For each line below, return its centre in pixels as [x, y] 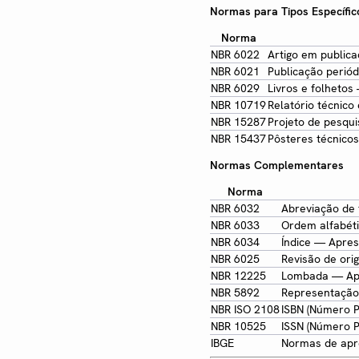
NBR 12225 [238, 276]
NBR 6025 [235, 259]
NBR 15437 [238, 139]
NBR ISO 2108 [245, 310]
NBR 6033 [235, 226]
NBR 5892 [235, 293]
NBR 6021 [235, 72]
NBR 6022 [235, 55]
